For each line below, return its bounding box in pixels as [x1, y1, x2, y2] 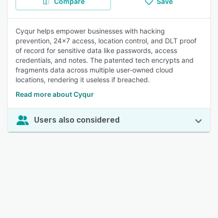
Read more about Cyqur [16, 90, 94, 98]
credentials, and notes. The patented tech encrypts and [16, 56, 194, 64]
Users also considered [34, 115, 120, 125]
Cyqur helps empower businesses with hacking [16, 27, 165, 35]
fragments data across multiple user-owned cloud [16, 66, 173, 74]
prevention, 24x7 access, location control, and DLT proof [16, 36, 197, 45]
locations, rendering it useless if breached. [16, 75, 150, 84]
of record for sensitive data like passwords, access [16, 46, 177, 54]
